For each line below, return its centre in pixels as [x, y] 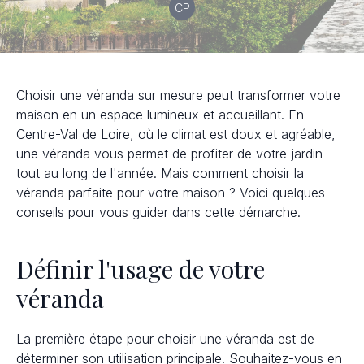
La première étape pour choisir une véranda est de [165, 339]
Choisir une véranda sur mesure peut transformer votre [178, 95]
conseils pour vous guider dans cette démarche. [158, 212]
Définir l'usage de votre [141, 269]
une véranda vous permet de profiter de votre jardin [169, 154]
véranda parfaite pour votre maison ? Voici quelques [171, 193]
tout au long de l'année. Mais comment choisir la [160, 173]
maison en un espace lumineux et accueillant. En [160, 115]
